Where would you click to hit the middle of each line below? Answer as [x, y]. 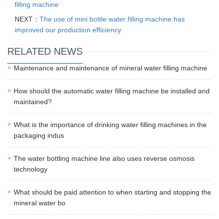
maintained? [33, 102]
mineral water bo [40, 203]
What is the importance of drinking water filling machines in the [110, 125]
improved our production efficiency [68, 30]
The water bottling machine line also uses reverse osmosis [104, 158]
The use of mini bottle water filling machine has [112, 19]
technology [31, 169]
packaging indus [39, 135]
